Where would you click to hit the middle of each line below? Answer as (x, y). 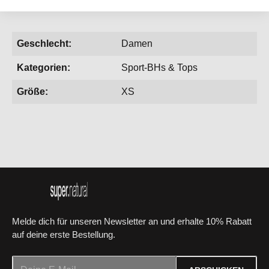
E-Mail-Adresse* (44, 262)
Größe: (32, 92)
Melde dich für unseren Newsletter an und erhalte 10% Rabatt (132, 222)
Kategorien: (44, 68)
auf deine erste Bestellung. (64, 235)
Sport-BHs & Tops (159, 68)
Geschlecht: (44, 44)
